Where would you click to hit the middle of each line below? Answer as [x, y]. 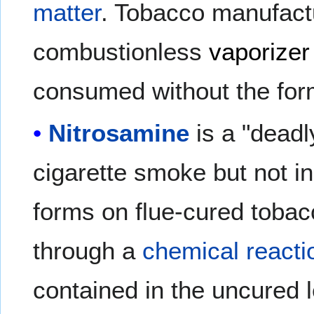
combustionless [121, 51]
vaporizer [260, 51]
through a [88, 250]
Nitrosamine [119, 132]
